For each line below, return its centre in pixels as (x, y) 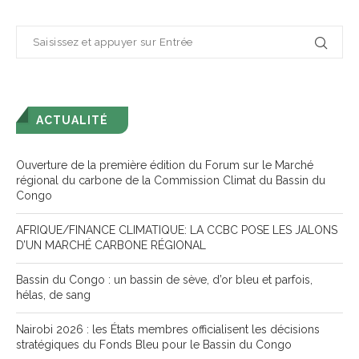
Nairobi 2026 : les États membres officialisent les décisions (168, 330)
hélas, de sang (53, 295)
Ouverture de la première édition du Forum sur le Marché (165, 165)
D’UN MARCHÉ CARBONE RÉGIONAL (111, 246)
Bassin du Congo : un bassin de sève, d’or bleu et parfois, (164, 280)
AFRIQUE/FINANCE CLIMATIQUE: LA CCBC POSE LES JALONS (177, 230)
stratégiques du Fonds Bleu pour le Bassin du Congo (154, 345)
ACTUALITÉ (72, 121)
